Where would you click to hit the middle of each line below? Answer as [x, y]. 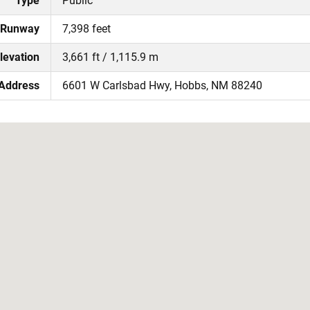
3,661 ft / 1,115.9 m [110, 57]
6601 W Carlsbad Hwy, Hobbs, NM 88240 [162, 85]
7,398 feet [86, 28]
